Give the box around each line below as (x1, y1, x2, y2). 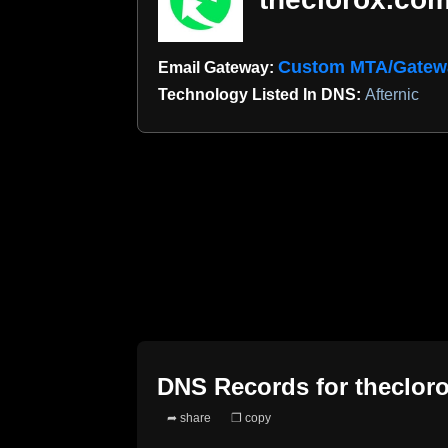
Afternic (365, 86, 419, 104)
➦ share (167, 410, 211, 425)
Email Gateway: (158, 59, 278, 77)
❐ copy (231, 410, 271, 425)
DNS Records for (157, 372, 355, 400)
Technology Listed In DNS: (158, 86, 365, 104)
